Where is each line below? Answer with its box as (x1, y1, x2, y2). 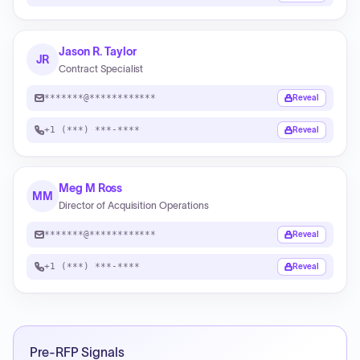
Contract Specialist (59, 63, 144, 74)
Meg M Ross (59, 182, 123, 194)
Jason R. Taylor (59, 45, 137, 58)
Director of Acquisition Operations (59, 200, 209, 211)
